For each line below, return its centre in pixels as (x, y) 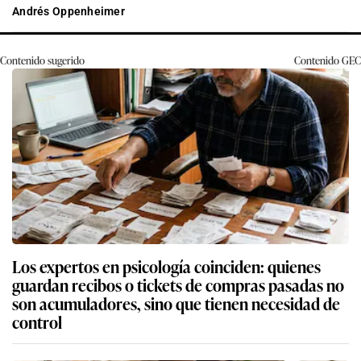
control (37, 322)
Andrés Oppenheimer (69, 12)
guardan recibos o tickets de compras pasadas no (178, 285)
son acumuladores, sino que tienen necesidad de (176, 303)
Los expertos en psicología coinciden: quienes (166, 266)
